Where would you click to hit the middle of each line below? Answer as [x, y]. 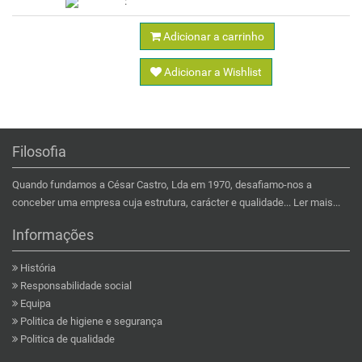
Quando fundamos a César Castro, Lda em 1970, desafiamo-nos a [162, 184]
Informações [53, 234]
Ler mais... [317, 202]
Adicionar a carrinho [213, 36]
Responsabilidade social [76, 285]
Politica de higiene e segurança [91, 321]
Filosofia [39, 151]
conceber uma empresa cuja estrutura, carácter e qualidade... [153, 202]
